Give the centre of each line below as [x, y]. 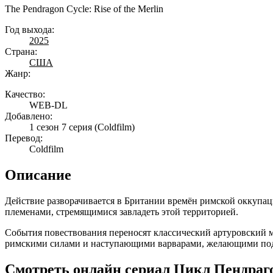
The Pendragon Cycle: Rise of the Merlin [84, 9]
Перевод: [24, 138]
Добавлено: [29, 116]
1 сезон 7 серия [61, 127]
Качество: [25, 94]
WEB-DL [48, 105]
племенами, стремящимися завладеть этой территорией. [122, 212]
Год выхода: [30, 30]
